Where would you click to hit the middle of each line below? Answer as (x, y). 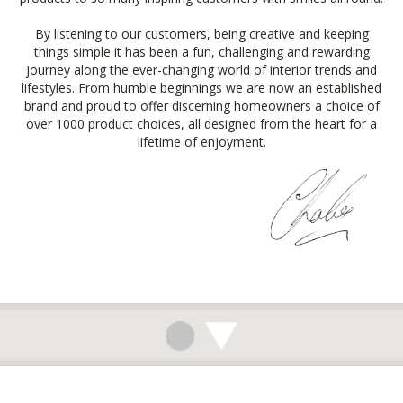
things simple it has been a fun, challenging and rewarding (201, 51)
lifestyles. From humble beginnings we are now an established (201, 87)
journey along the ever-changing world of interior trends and (201, 69)
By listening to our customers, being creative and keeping (201, 33)
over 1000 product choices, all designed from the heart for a (201, 123)
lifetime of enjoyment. (201, 141)
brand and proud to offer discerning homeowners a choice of (201, 105)
